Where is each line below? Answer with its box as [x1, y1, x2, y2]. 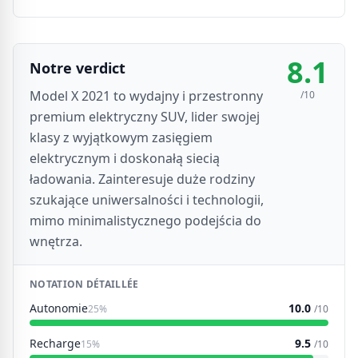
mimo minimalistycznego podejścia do [30, 212, 261, 229]
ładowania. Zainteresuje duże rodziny [30, 170, 255, 188]
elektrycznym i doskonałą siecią [30, 149, 220, 167]
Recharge [30, 336, 81, 351]
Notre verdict [30, 58, 125, 78]
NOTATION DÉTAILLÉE [30, 277, 139, 291]
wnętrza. [30, 233, 82, 250]
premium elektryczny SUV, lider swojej [30, 108, 260, 125]
